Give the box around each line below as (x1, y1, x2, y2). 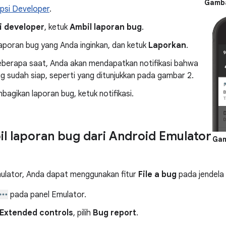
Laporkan (148, 40, 186, 50)
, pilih (73, 208, 93, 218)
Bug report (93, 208, 136, 218)
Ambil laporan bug (70, 22, 142, 32)
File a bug (138, 169, 177, 180)
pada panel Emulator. (8, 190, 87, 200)
